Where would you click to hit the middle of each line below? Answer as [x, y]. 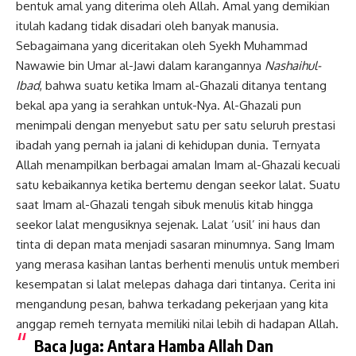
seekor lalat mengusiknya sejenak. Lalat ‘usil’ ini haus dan [168, 225]
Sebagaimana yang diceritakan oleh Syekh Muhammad [162, 46]
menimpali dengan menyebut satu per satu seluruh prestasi [176, 126]
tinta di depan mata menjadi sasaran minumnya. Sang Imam [175, 245]
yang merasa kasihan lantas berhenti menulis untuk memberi [178, 265]
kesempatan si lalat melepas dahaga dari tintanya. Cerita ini [176, 284]
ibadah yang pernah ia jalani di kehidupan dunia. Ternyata [168, 145]
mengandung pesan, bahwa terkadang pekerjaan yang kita [172, 304]
